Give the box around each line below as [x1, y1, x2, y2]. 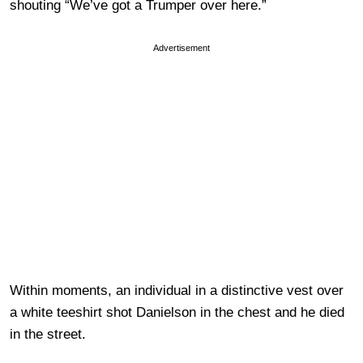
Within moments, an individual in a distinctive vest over [10, 282, 344, 298]
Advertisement [153, 42, 210, 53]
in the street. [10, 326, 86, 342]
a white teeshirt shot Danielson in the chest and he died [10, 304, 344, 320]
